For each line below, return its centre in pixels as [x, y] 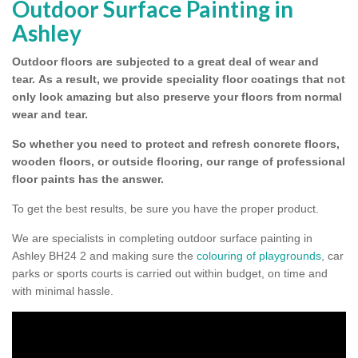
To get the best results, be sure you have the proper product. [165, 209]
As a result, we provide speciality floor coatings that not [192, 80]
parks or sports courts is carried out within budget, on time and [170, 274]
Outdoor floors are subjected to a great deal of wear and [165, 62]
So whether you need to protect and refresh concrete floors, [176, 144]
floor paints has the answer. [88, 179]
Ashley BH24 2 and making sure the [104, 256]
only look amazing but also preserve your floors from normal [177, 97]
